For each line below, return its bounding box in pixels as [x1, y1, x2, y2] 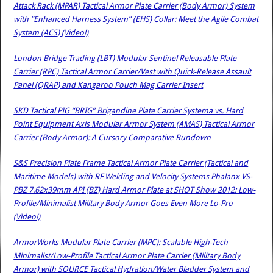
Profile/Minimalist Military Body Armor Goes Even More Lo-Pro [13, 198, 233, 208]
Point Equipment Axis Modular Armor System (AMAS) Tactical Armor [13, 119, 255, 129]
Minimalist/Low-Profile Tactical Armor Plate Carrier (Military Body [13, 250, 241, 260]
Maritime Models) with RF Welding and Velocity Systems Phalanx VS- [13, 171, 253, 181]
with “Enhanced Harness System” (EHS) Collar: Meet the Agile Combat [13, 14, 259, 24]
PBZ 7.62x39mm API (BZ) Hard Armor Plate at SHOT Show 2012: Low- [13, 185, 256, 194]
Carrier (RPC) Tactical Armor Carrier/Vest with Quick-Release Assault [13, 66, 252, 76]
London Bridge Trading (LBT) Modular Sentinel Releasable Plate [13, 53, 237, 63]
